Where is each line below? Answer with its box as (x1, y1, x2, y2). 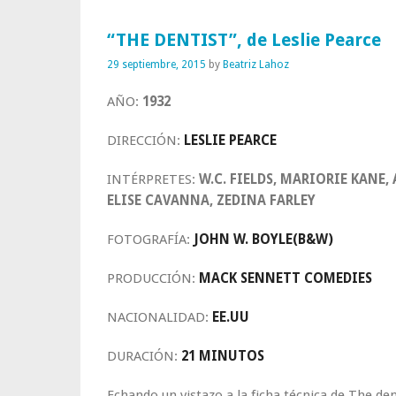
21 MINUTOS (181, 348, 264, 364)
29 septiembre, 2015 (107, 58, 206, 71)
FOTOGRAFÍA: (107, 232, 194, 247)
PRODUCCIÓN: (107, 270, 195, 286)
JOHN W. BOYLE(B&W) (194, 232, 333, 247)
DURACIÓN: (107, 348, 181, 364)
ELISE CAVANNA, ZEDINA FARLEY (107, 193, 319, 209)
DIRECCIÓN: (107, 133, 184, 148)
